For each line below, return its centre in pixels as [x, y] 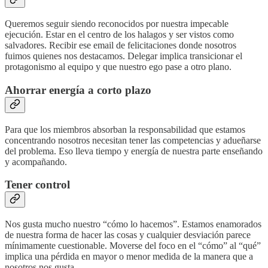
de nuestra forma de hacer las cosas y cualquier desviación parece [128, 235]
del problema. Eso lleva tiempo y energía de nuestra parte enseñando [134, 151]
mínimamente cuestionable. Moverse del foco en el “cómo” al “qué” [133, 246]
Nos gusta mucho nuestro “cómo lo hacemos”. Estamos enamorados [133, 224]
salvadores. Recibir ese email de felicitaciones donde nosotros [121, 45]
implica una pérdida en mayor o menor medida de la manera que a [129, 257]
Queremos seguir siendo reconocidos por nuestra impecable [117, 24]
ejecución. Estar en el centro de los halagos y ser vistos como [119, 35]
